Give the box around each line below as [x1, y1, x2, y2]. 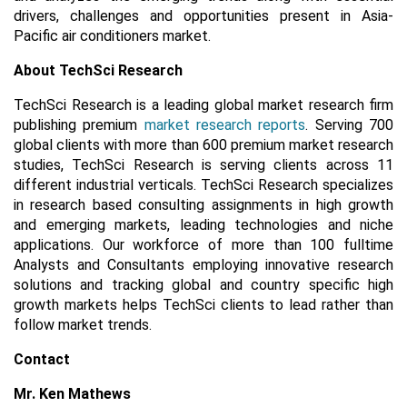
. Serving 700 [305, 116, 394, 134]
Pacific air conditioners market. [14, 27, 211, 45]
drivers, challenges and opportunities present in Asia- [14, 7, 393, 25]
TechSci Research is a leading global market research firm [14, 96, 393, 114]
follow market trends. [14, 316, 152, 333]
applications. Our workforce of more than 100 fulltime [14, 236, 393, 253]
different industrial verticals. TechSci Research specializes [14, 176, 393, 194]
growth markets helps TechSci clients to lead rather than [14, 296, 393, 313]
